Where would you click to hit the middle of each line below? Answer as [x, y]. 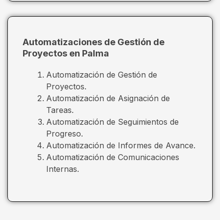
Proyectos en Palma [66, 53]
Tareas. [60, 110]
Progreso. [65, 133]
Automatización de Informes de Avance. [121, 145]
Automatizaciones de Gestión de [94, 42]
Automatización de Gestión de [102, 74]
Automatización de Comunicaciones [113, 157]
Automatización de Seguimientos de [112, 122]
